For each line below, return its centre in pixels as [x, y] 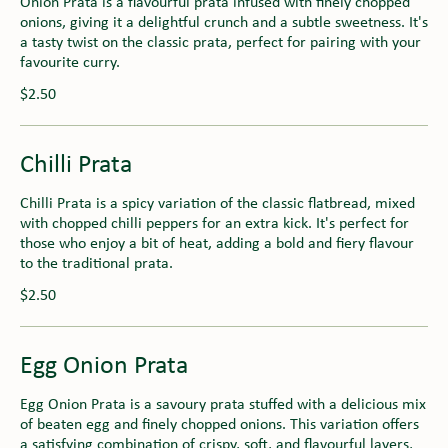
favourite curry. [70, 62]
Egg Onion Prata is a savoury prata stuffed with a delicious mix [223, 404]
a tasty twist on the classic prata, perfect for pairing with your [220, 42]
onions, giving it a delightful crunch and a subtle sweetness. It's [224, 22]
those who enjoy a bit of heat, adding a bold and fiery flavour [217, 243]
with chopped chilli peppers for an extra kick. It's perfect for [214, 223]
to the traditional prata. [96, 263]
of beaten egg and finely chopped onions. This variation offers [219, 424]
